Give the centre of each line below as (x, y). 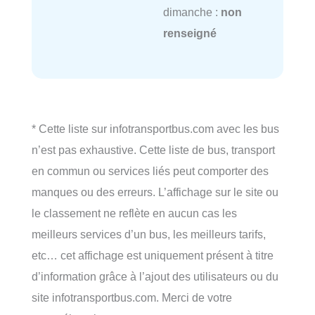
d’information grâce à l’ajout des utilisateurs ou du (155, 276)
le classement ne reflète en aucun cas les (134, 213)
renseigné (189, 33)
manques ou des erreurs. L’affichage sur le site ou (155, 192)
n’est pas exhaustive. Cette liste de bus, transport (153, 149)
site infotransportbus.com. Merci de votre (132, 297)
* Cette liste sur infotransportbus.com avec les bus (155, 128)
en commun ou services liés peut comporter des (150, 171)
